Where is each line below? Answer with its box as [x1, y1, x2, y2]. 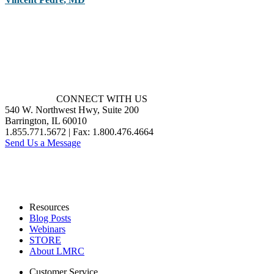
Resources [29, 202, 69, 213]
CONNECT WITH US [56, 94, 147, 105]
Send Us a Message [5, 138, 81, 149]
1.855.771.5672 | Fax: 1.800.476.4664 [5, 127, 154, 138]
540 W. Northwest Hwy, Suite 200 [5, 105, 139, 116]
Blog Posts [29, 213, 71, 224]
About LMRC [29, 246, 84, 257]
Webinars [29, 224, 65, 235]
